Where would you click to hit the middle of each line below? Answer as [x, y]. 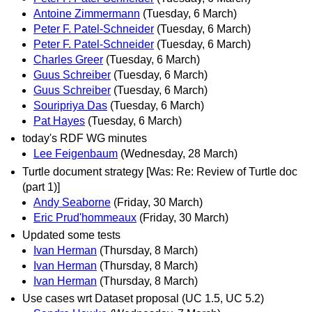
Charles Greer [68, 60]
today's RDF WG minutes [85, 139]
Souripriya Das [70, 106]
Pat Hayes [59, 121]
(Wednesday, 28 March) [179, 154]
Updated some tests [71, 235]
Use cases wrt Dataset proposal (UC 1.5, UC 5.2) [143, 298]
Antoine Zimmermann [87, 14]
